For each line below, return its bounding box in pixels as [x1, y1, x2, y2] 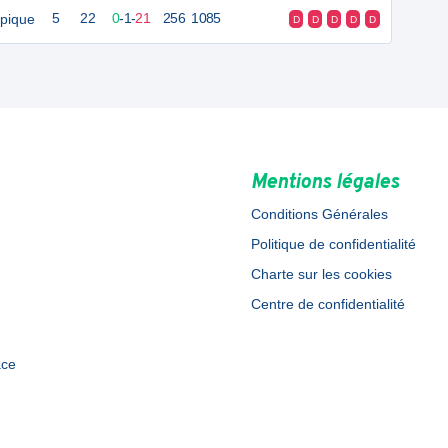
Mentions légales [250, 170, 399, 196]
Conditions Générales [250, 206, 388, 222]
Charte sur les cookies [250, 266, 392, 282]
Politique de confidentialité [250, 236, 416, 252]
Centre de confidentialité [250, 296, 405, 312]
